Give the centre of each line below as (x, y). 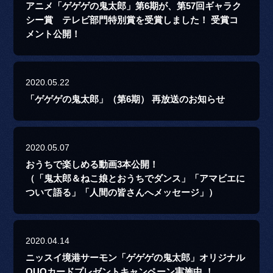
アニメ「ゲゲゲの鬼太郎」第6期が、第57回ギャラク (134, 6)
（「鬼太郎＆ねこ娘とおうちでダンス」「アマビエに (136, 179)
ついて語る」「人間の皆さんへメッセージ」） (122, 193)
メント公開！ (53, 34)
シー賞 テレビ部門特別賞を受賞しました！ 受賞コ (132, 20)
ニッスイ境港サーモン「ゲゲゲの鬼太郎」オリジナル (136, 258)
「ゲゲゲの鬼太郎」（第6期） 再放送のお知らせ (126, 100)
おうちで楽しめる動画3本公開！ (92, 165)
